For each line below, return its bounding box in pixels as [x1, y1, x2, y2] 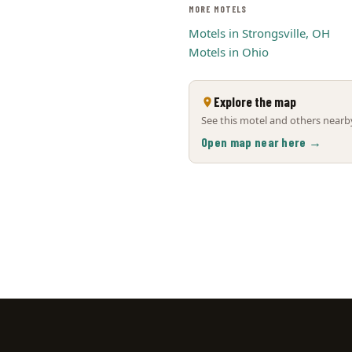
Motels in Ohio [189, 44, 269, 60]
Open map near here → [201, 134, 322, 149]
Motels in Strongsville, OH [189, 25, 330, 41]
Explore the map [214, 93, 296, 109]
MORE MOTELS [189, 4, 247, 14]
